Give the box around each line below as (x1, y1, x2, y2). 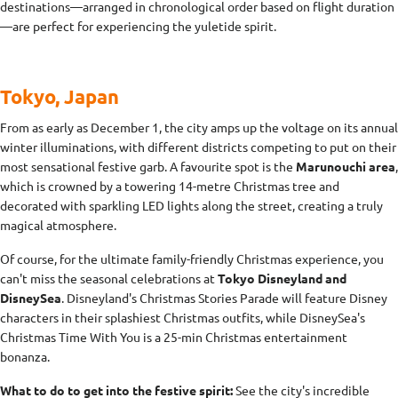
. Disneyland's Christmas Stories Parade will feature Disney (61, 289, 387, 306)
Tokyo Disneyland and (218, 269, 346, 286)
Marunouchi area (296, 157, 395, 174)
